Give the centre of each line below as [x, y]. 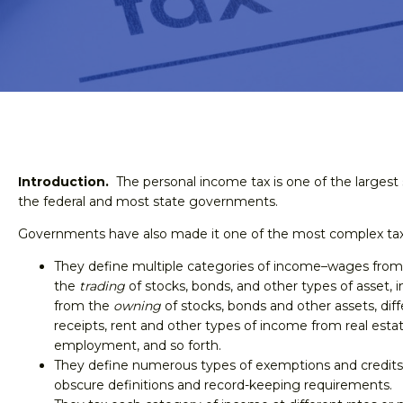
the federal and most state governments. [148, 201]
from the [84, 306]
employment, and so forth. [138, 345]
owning [137, 306]
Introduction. [63, 182]
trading [102, 286]
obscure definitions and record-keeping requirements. [223, 385]
